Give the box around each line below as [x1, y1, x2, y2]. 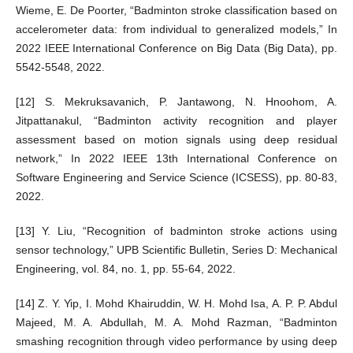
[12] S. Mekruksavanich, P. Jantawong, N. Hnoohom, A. [15, 95, 338, 109]
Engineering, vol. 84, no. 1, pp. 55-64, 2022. [15, 262, 236, 276]
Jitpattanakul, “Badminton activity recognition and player [15, 114, 338, 128]
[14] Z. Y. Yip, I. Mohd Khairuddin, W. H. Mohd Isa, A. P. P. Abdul [15, 297, 338, 310]
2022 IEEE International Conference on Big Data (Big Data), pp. [15, 42, 338, 55]
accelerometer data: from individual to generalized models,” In [15, 23, 338, 36]
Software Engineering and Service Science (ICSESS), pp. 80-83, [15, 171, 338, 184]
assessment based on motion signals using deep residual [15, 133, 338, 147]
